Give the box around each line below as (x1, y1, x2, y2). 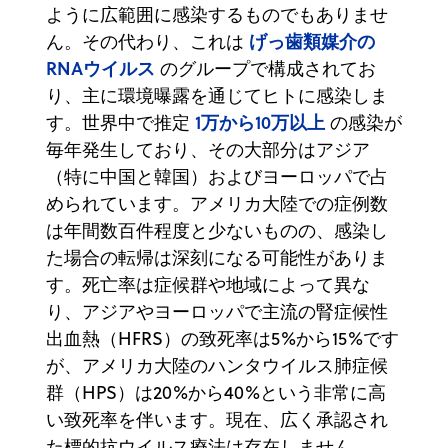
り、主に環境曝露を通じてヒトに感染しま (46, 82, 388, 108)
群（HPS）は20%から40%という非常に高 (46, 379, 386, 405)
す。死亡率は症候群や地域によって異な (46, 271, 370, 297)
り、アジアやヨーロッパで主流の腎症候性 (46, 298, 388, 324)
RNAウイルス (46, 54, 155, 81)
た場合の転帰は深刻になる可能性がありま (46, 244, 388, 270)
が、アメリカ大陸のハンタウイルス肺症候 (46, 352, 388, 378)
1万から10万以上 (195, 108, 325, 135)
